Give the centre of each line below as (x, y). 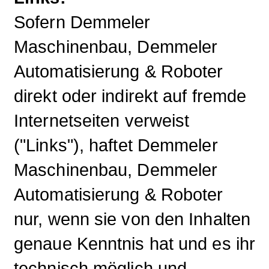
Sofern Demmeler (82, 22)
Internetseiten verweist (102, 120)
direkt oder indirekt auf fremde (130, 96)
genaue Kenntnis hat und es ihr (135, 243)
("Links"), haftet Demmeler (116, 145)
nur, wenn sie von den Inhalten (132, 219)
